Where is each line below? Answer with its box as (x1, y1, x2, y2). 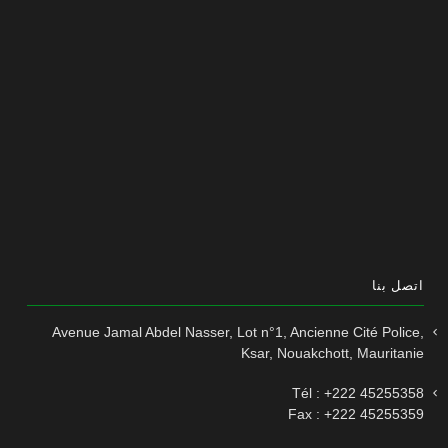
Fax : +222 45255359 (288, 405, 424, 422)
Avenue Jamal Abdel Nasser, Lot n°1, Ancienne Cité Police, (52, 323, 424, 340)
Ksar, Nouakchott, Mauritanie (241, 344, 424, 361)
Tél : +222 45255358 (292, 384, 424, 401)
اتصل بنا (371, 276, 424, 296)
